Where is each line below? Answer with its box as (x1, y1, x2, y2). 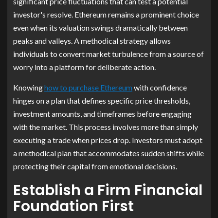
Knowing (13, 82, 44, 92)
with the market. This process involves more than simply (13, 122, 198, 131)
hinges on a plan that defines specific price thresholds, (13, 95, 190, 105)
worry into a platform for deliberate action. (13, 62, 156, 72)
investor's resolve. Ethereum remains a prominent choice (13, 9, 199, 19)
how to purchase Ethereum (44, 82, 132, 92)
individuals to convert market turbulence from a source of (13, 49, 204, 58)
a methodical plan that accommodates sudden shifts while (13, 148, 204, 158)
